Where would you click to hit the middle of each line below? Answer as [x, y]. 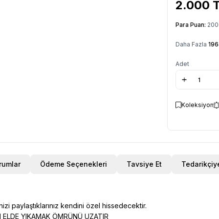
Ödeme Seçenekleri [74, 164]
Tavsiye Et [144, 164]
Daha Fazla [192, 44]
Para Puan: [191, 25]
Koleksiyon [197, 105]
